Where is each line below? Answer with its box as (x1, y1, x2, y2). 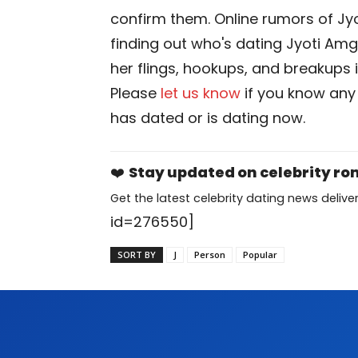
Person (194, 249, 225, 261)
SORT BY (117, 249, 156, 261)
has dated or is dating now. (110, 108, 305, 128)
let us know (161, 83, 241, 103)
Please (110, 83, 161, 103)
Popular (243, 249, 277, 261)
